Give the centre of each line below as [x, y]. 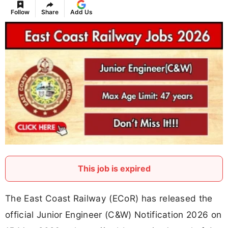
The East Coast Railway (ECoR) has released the [109, 198]
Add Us [81, 12]
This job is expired [114, 169]
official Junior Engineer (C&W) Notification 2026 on [113, 215]
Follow [20, 12]
